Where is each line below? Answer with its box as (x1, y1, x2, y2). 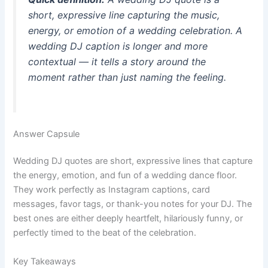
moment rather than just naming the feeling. (28, 71, 227, 83)
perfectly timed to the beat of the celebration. (13, 227, 197, 239)
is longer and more (120, 39, 208, 52)
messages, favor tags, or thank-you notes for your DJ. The (13, 199, 252, 210)
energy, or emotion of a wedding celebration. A (28, 24, 243, 36)
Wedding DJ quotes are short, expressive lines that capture (13, 156, 253, 167)
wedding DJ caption (28, 39, 120, 52)
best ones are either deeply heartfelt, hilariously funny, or (13, 213, 243, 224)
